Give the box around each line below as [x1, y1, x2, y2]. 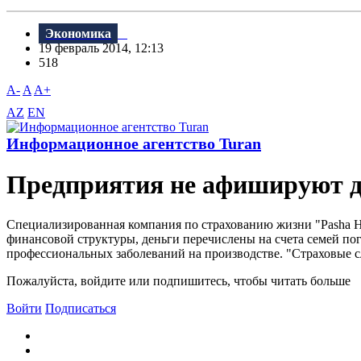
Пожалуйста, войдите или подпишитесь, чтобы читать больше [6, 273, 351, 288]
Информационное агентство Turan [6, 135, 261, 153]
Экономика [45, 27, 111, 41]
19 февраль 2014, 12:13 [39, 41, 173, 56]
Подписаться [45, 301, 116, 315]
